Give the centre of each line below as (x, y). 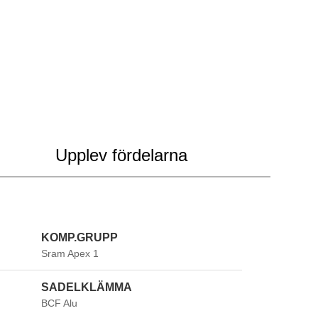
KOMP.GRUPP (80, 237)
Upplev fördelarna (122, 155)
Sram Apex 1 (70, 253)
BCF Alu (60, 303)
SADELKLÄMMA (87, 287)
